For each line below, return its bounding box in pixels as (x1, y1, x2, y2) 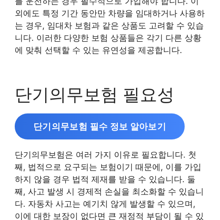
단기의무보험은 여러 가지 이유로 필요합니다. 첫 (15, 149, 196, 160)
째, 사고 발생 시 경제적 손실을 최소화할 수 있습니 (15, 186, 204, 196)
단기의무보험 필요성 (15, 83, 174, 105)
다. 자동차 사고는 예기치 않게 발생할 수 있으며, (15, 198, 195, 209)
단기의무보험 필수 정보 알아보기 (33, 121, 166, 132)
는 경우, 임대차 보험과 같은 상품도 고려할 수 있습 (15, 21, 204, 30)
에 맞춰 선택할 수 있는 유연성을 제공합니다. (15, 45, 182, 55)
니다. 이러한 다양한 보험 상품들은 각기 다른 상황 (15, 33, 201, 43)
